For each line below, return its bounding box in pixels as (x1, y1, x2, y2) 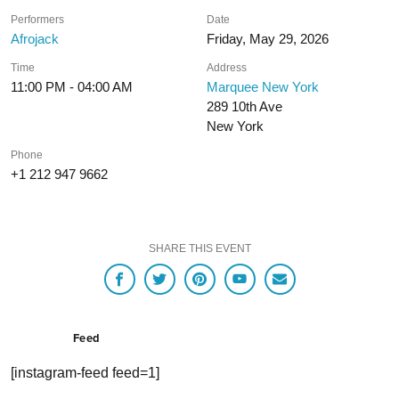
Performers (11, 13, 64, 26)
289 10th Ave (207, 99, 283, 114)
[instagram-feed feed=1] (11, 365, 159, 381)
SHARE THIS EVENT (148, 242, 251, 255)
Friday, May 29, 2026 (207, 31, 330, 46)
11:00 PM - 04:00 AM (11, 79, 133, 94)
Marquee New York (207, 79, 320, 94)
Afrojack (11, 31, 59, 46)
